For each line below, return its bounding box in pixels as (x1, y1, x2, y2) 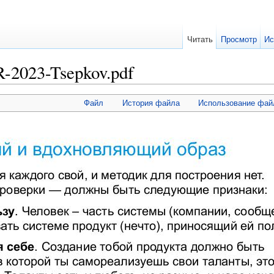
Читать (187, 35, 213, 44)
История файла (122, 98, 180, 108)
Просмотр (220, 35, 257, 44)
